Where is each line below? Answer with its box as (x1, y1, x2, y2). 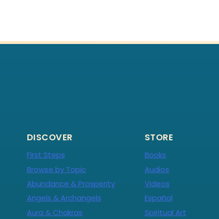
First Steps (26, 150, 65, 160)
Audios (144, 164, 169, 175)
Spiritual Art (144, 207, 186, 218)
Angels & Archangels (26, 193, 101, 203)
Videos (144, 178, 170, 189)
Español (144, 193, 173, 203)
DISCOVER (26, 131, 73, 143)
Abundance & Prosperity (26, 178, 115, 189)
